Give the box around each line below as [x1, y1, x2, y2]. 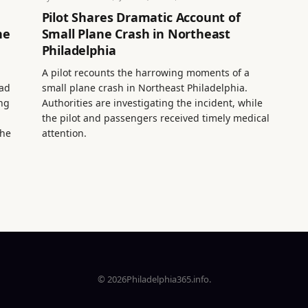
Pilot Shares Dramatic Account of [41, 8, 241, 25]
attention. [41, 126, 87, 140]
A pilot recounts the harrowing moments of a [41, 65, 250, 79]
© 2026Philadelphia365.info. [97, 272, 211, 285]
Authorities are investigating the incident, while [41, 96, 263, 109]
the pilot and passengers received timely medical [41, 111, 269, 124]
